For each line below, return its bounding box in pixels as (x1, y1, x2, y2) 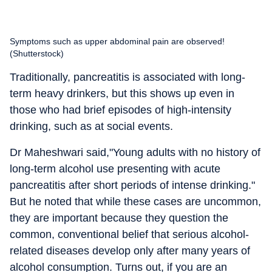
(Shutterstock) (10, 49, 64, 58)
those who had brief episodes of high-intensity (10, 104, 231, 116)
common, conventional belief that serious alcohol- (10, 228, 249, 240)
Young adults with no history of (113, 146, 260, 158)
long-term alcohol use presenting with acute (10, 163, 220, 175)
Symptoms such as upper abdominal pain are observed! (10, 36, 225, 46)
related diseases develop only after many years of (10, 245, 250, 257)
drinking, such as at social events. (10, 120, 173, 132)
